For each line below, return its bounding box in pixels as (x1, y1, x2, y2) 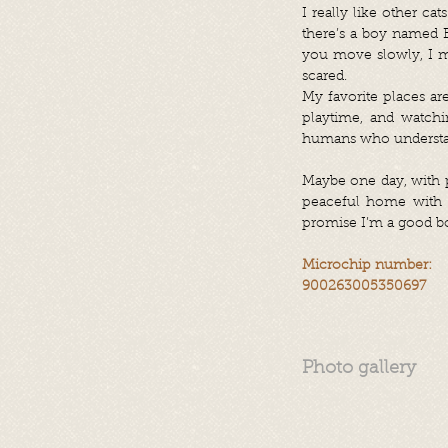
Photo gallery (302, 360, 416, 378)
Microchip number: (302, 259, 432, 273)
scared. (302, 70, 347, 84)
